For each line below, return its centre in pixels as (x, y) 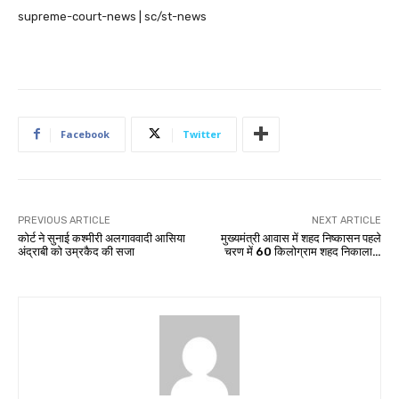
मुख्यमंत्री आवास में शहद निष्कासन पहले (301, 238)
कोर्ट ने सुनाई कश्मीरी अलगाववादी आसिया (102, 238)
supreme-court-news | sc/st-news (112, 16)
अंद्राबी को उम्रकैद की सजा (76, 251)
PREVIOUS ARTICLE (64, 220)
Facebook (85, 134)
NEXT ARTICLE (346, 220)
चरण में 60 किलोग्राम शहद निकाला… (302, 251)
